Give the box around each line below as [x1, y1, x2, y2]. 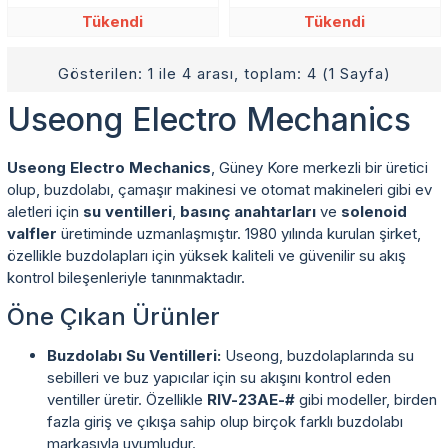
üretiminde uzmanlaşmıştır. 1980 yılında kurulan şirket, [57, 223, 421, 243]
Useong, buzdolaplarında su [221, 345, 414, 365]
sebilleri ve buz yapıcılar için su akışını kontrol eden [47, 367, 391, 387]
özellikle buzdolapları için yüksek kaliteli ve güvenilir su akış [7, 245, 406, 265]
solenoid [341, 201, 407, 221]
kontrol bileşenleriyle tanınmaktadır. [7, 267, 245, 287]
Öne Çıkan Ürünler [7, 301, 220, 331]
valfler [7, 223, 57, 243]
